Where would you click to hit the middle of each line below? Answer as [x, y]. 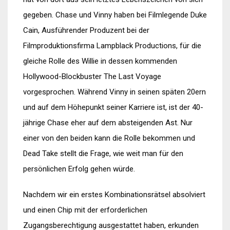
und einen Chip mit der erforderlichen [85, 210]
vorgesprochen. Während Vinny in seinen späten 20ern [114, 92]
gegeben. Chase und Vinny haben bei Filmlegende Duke [115, 15]
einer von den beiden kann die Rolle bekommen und [109, 138]
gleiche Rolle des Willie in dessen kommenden [100, 61]
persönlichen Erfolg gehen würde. [79, 169]
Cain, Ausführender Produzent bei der [86, 30]
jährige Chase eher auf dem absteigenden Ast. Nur [108, 123]
